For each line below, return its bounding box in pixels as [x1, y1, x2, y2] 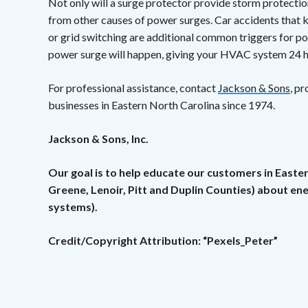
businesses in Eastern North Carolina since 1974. [48, 98, 275, 112]
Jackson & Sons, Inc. [48, 132, 148, 146]
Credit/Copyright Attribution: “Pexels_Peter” [48, 234, 278, 247]
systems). [48, 200, 98, 214]
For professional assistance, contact [48, 81, 218, 95]
